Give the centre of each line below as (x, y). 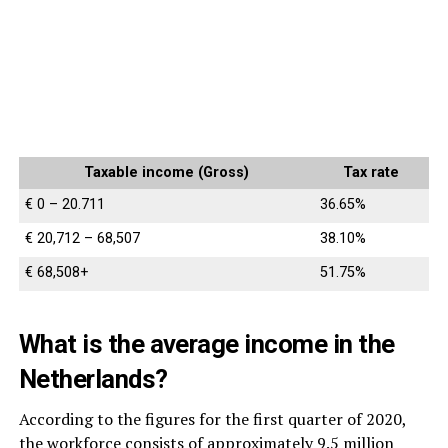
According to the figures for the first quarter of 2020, (212, 418)
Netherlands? (93, 378)
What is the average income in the (206, 343)
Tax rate (371, 172)
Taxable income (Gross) (166, 172)
